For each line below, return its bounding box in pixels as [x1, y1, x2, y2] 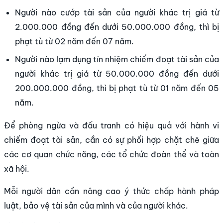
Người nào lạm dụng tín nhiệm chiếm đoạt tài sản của [15, 54, 219, 64]
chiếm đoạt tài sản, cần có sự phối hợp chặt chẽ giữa [4, 135, 219, 145]
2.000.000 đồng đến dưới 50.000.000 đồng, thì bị [15, 22, 219, 32]
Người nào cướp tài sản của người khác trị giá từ [15, 7, 219, 18]
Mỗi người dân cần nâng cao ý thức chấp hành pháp [4, 186, 219, 197]
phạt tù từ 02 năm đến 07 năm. [15, 36, 134, 47]
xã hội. [4, 164, 29, 174]
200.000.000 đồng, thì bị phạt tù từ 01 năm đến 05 [15, 83, 219, 93]
